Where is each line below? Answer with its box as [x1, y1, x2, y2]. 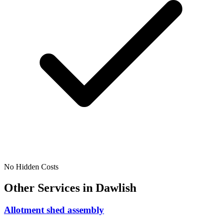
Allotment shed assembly [4, 204, 104, 215]
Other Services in [4, 181, 96, 194]
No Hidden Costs [4, 162, 58, 171]
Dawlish [96, 181, 136, 194]
